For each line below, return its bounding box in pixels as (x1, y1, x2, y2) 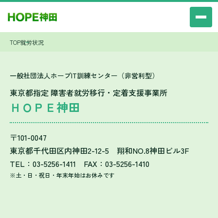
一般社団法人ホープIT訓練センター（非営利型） (10, 71, 159, 80)
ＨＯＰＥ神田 (10, 98, 80, 115)
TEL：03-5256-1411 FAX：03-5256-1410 (10, 158, 149, 169)
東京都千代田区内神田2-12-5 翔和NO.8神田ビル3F (10, 145, 189, 156)
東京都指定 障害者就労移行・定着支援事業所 (10, 87, 167, 98)
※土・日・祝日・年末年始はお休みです (10, 171, 115, 179)
